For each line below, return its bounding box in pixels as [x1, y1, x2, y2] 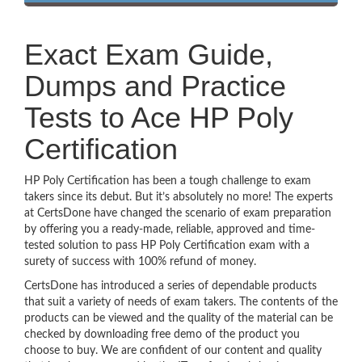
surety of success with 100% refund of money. [24, 256, 256, 267]
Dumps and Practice [24, 69, 286, 103]
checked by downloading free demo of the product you [24, 329, 300, 340]
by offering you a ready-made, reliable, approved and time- [24, 224, 315, 235]
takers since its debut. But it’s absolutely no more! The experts [24, 192, 333, 203]
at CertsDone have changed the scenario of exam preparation [24, 208, 331, 219]
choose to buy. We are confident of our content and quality [24, 345, 322, 356]
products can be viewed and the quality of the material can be [24, 313, 333, 324]
